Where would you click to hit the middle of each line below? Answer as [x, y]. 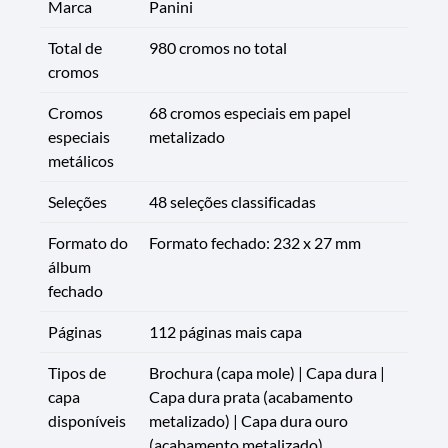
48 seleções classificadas [232, 201]
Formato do [88, 242]
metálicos [81, 160]
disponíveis [87, 420]
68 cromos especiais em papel [250, 112]
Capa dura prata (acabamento [251, 396]
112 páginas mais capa [225, 331]
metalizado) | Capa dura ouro [248, 420]
